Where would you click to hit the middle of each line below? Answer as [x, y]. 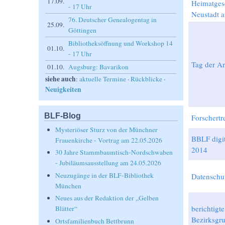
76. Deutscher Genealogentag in [113, 20]
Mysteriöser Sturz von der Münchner [107, 130]
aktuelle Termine [103, 79]
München [69, 186]
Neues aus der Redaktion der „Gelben [107, 198]
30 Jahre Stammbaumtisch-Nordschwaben [114, 152]
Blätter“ [67, 209]
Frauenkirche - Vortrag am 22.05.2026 [109, 140]
